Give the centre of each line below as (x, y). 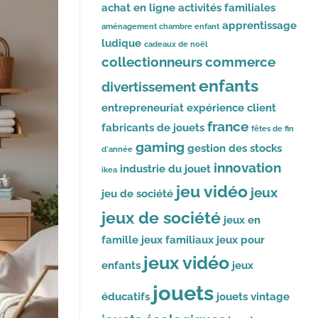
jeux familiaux (177, 240)
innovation (247, 168)
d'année (117, 149)
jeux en (242, 220)
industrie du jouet (165, 169)
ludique (121, 43)
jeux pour (241, 240)
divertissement (149, 87)
